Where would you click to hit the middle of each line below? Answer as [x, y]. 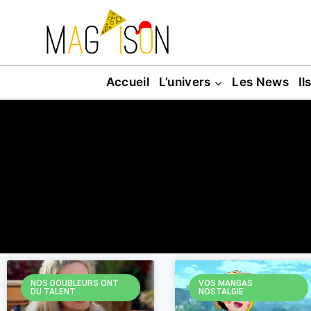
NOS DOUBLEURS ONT [75, 284]
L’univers [185, 82]
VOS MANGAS [226, 284]
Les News [260, 82]
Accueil [127, 82]
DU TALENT [53, 292]
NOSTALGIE [221, 292]
